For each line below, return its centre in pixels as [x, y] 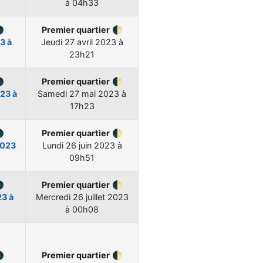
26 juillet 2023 [100, 197]
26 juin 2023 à [94, 146]
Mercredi [54, 197]
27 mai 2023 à [98, 94]
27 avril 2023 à [94, 42]
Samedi [53, 94]
